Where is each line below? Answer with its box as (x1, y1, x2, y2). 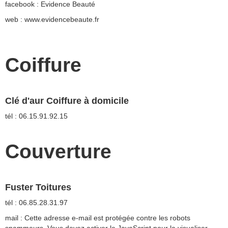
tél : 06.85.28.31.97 (5, 198, 68, 207)
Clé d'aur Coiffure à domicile (5, 96, 129, 106)
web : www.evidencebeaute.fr (5, 15, 99, 24)
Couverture (5, 140, 111, 163)
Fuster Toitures (5, 182, 71, 193)
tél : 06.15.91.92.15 (5, 112, 68, 121)
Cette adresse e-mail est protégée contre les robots (24, 214, 190, 222)
